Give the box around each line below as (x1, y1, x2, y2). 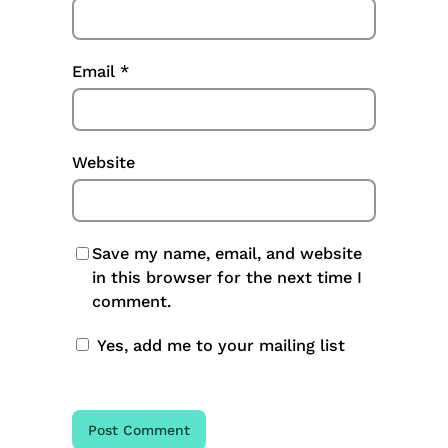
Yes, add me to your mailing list (92, 335, 345, 355)
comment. (92, 291, 171, 311)
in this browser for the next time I (92, 267, 362, 287)
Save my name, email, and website (92, 243, 362, 263)
